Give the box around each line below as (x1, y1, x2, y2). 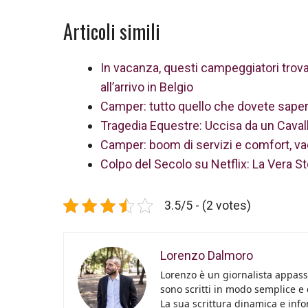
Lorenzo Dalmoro (160, 247, 253, 263)
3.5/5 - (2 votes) (164, 198, 251, 212)
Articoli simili (63, 16, 160, 45)
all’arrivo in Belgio (100, 79, 193, 94)
